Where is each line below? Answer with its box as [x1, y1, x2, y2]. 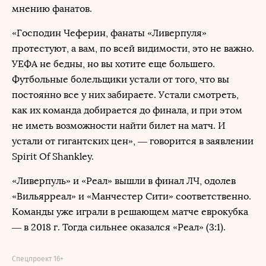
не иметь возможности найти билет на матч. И [12, 120, 226, 131]
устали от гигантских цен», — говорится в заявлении [12, 135, 254, 147]
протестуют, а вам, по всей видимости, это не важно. [12, 43, 254, 54]
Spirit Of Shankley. [12, 151, 94, 162]
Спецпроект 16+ [12, 255, 64, 263]
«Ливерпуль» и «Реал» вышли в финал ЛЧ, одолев [12, 175, 236, 186]
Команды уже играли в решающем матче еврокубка [12, 206, 248, 217]
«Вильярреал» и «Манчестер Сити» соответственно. [12, 191, 251, 202]
